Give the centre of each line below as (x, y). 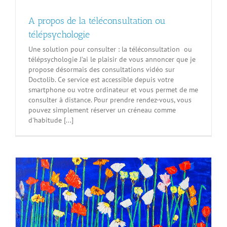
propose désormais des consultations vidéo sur (102, 69)
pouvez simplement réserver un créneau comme (102, 110)
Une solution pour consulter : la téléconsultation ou (110, 49)
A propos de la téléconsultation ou (97, 21)
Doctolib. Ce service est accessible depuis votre (101, 79)
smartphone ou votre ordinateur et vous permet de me (113, 89)
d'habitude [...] (51, 120)
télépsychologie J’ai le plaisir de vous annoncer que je (112, 59)
